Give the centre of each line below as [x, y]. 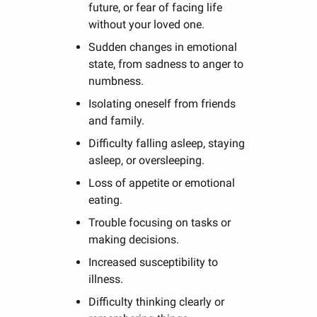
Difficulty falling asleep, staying [167, 143]
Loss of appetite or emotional [162, 183]
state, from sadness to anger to [166, 64]
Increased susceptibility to [154, 262]
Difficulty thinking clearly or [157, 301]
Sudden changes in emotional [163, 47]
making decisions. [136, 239]
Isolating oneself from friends [162, 103]
